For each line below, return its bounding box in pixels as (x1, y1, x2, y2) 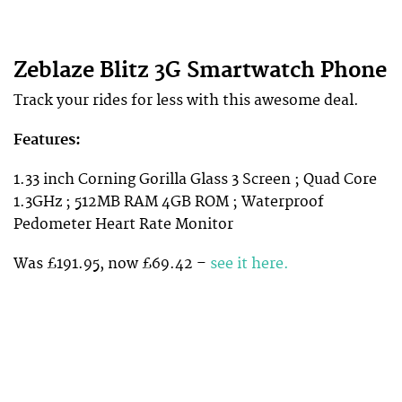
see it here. (210, 255, 293, 274)
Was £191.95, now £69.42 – (13, 255, 210, 274)
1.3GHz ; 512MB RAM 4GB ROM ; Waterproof (13, 193, 324, 212)
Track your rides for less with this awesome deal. (13, 91, 359, 109)
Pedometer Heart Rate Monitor (13, 215, 233, 234)
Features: (13, 131, 81, 150)
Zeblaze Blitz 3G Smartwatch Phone (13, 57, 387, 84)
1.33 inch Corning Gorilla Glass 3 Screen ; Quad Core (13, 170, 377, 189)
